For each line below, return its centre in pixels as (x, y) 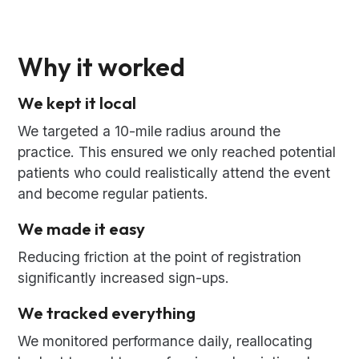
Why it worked (102, 67)
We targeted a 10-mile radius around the (149, 131)
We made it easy (82, 229)
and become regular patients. (113, 194)
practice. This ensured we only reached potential (177, 152)
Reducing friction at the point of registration (160, 257)
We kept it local (77, 103)
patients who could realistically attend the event (174, 173)
